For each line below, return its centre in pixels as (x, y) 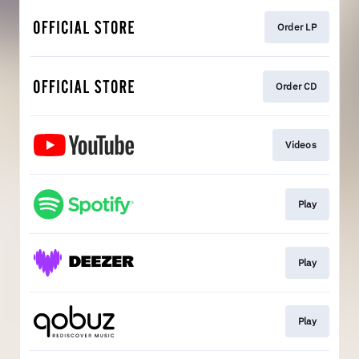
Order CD (296, 86)
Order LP (296, 27)
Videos (301, 145)
